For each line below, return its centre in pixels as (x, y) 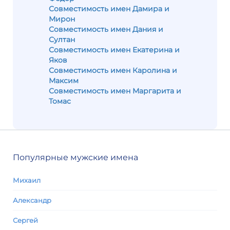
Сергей (25, 220)
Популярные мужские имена (75, 157)
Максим (64, 81)
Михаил (27, 180)
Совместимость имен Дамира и (109, 9)
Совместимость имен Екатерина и (114, 50)
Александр (32, 200)
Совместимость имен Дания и (106, 29)
